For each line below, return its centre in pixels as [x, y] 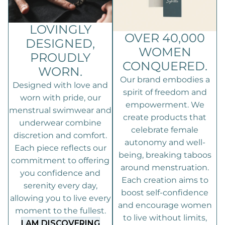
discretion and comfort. [60, 136]
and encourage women [165, 205]
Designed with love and [60, 85]
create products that [165, 118]
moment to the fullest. [60, 211]
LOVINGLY [60, 30]
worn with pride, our [60, 98]
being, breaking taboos [165, 155]
